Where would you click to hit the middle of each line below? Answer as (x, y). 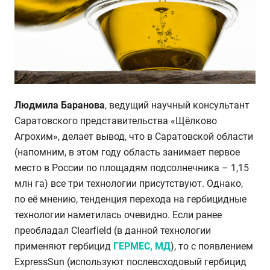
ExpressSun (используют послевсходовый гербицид (130, 262)
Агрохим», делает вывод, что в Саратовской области (134, 137)
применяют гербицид (64, 246)
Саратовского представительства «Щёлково (116, 121)
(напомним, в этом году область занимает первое (127, 152)
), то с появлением (212, 246)
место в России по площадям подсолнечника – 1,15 (132, 168)
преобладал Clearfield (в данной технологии (113, 231)
